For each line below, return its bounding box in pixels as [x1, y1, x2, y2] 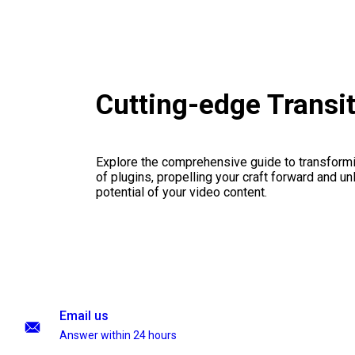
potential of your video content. [95, 185, 267, 200]
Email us [59, 308, 109, 323]
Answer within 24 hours [59, 329, 177, 342]
